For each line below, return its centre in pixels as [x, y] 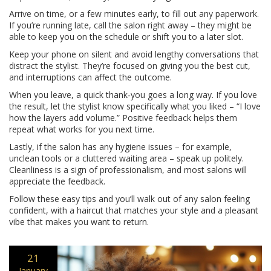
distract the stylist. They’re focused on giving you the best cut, [130, 66]
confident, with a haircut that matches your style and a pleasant [134, 210]
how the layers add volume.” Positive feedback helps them [123, 118]
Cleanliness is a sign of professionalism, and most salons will [128, 170]
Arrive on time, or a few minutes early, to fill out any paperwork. [134, 14]
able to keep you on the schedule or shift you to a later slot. [126, 37]
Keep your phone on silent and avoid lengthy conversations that [134, 54]
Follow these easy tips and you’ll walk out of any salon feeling [129, 199]
